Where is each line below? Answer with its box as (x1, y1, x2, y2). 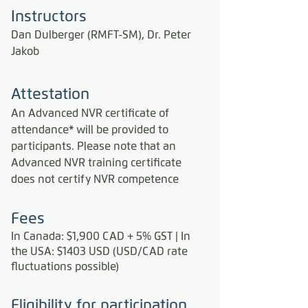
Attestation (11, 85, 89, 103)
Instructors (11, 7, 87, 25)
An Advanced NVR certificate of (11, 107, 169, 120)
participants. (11, 140, 77, 153)
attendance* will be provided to (11, 123, 168, 136)
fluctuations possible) (11, 260, 122, 273)
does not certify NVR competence (11, 173, 181, 186)
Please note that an (77, 140, 176, 153)
